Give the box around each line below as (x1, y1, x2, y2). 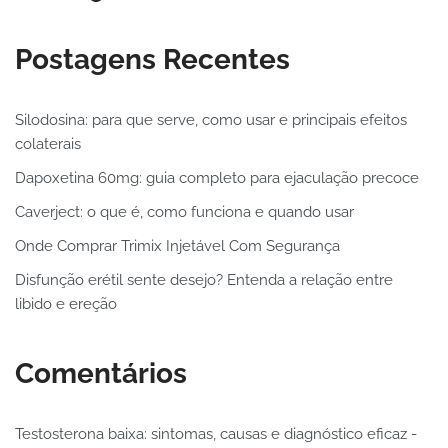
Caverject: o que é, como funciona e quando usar (15, 203, 354, 222)
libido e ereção (15, 295, 117, 314)
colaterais (15, 135, 81, 154)
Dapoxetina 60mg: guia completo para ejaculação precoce (15, 169, 419, 188)
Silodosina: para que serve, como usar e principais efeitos (15, 111, 407, 130)
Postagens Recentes (15, 43, 290, 77)
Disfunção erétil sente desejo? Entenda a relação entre (15, 271, 393, 290)
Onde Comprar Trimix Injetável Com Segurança (15, 237, 340, 256)
